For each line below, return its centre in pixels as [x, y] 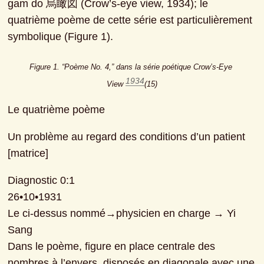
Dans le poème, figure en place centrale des [112, 247]
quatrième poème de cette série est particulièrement [130, 20]
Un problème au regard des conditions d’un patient [127, 137]
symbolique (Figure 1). [61, 37]
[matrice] [28, 154]
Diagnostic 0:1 [42, 181]
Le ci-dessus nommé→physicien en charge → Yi [122, 214]
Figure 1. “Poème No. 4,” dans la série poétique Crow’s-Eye [131, 67]
